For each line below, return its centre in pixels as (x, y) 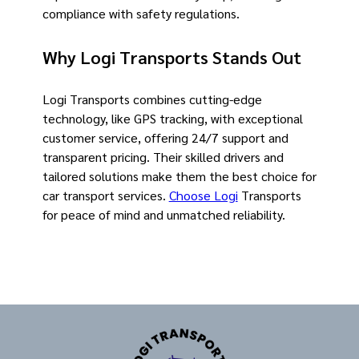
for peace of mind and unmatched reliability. (163, 214)
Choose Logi (203, 195)
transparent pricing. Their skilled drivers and (163, 156)
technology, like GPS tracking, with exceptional (172, 118)
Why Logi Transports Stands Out (171, 56)
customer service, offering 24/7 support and (165, 137)
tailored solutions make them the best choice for (179, 175)
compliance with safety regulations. (141, 14)
